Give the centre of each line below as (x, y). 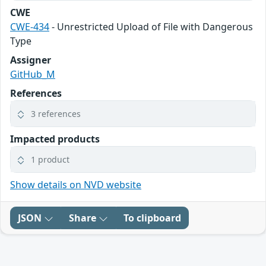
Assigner (31, 60)
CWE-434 (30, 27)
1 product (50, 160)
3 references (56, 114)
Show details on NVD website (76, 185)
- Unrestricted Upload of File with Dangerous (151, 27)
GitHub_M (33, 75)
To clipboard (152, 218)
